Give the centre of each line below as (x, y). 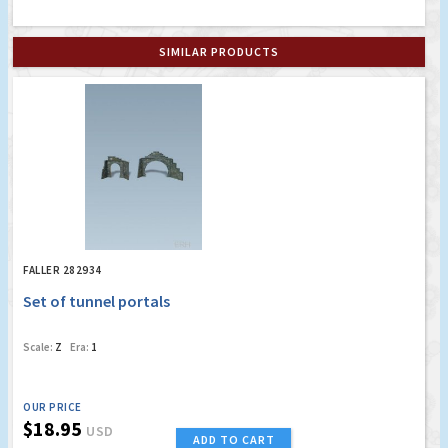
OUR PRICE (52, 406)
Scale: (38, 346)
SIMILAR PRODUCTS (219, 51)
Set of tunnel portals (96, 300)
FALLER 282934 (62, 269)
